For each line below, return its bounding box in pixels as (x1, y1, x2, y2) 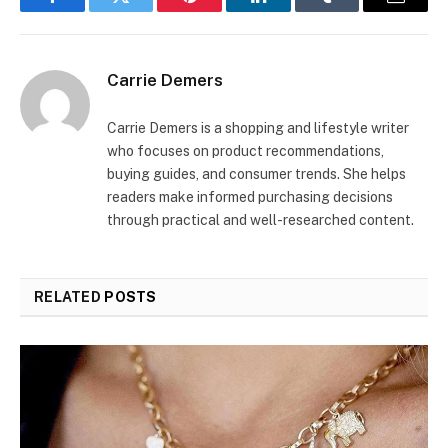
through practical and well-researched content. (107, 211, 414, 228)
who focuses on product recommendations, (107, 142, 384, 159)
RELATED (34, 288, 105, 305)
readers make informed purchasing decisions (107, 188, 393, 205)
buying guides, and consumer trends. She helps (107, 165, 406, 182)
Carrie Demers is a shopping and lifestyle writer (107, 119, 409, 136)
